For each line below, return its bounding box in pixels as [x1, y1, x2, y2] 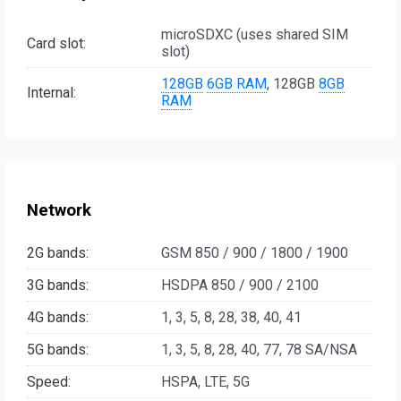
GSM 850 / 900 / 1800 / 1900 [161, 243, 348, 261]
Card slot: [27, 34, 86, 52]
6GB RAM [207, 75, 267, 93]
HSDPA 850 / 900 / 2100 [161, 276, 319, 294]
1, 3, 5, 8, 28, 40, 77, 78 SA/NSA [161, 340, 357, 358]
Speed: [27, 372, 71, 390]
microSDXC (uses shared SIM [161, 26, 348, 44]
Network [27, 200, 91, 220]
